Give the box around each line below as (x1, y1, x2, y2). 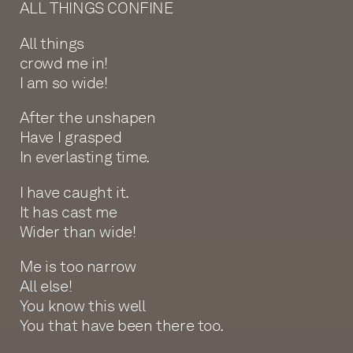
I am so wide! (19, 72, 108, 92)
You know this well (19, 296, 146, 316)
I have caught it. (19, 182, 129, 202)
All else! (19, 277, 72, 296)
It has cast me (19, 202, 117, 221)
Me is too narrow (19, 257, 136, 277)
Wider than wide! (19, 221, 136, 241)
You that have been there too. (19, 316, 224, 336)
